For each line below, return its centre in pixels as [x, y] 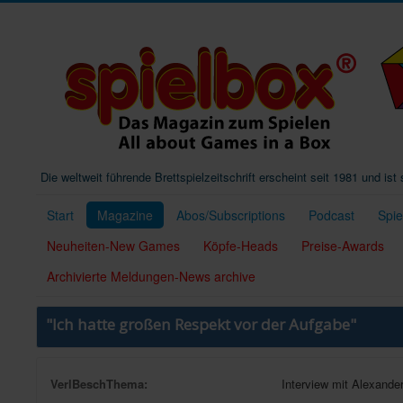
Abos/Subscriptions [231, 215]
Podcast [331, 215]
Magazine [125, 215]
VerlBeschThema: [99, 384]
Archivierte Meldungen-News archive [151, 276]
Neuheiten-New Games [113, 246]
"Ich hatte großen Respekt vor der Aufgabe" [201, 324]
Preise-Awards [343, 246]
